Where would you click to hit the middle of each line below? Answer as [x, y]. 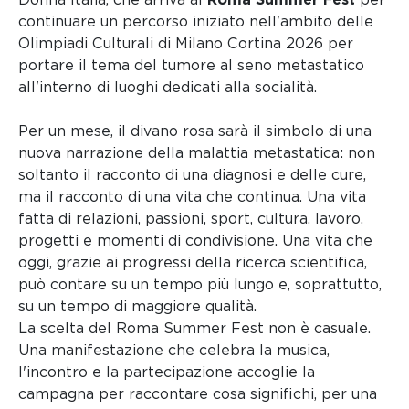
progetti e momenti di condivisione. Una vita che [195, 240]
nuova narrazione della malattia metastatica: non [197, 152]
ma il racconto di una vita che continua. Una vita [192, 196]
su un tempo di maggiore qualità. [137, 306]
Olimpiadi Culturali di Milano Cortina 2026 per [186, 43]
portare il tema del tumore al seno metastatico [191, 65]
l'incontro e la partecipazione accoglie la [167, 372]
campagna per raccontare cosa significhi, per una [198, 393]
